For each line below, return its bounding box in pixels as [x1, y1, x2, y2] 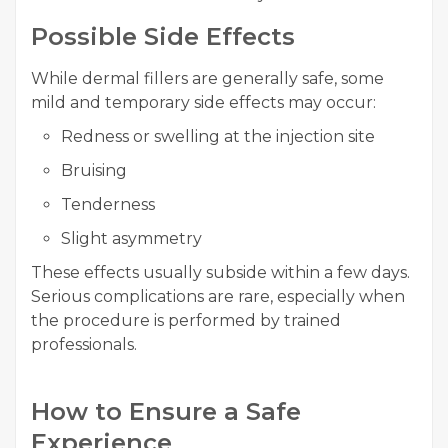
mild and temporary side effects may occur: [31, 93, 376, 113]
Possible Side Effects [31, 22, 295, 52]
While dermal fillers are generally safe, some [31, 69, 384, 89]
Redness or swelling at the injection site [61, 127, 375, 147]
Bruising [61, 161, 127, 181]
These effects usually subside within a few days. [31, 263, 410, 283]
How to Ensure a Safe [31, 397, 301, 427]
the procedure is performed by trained [31, 311, 341, 331]
